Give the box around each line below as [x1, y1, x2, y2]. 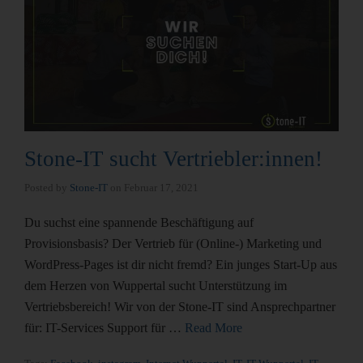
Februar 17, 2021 [124, 181, 199, 194]
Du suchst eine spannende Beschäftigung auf [24, 215, 254, 229]
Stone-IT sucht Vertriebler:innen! [24, 146, 322, 171]
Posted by [24, 181, 70, 194]
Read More [185, 320, 242, 335]
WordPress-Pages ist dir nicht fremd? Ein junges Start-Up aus [24, 257, 337, 271]
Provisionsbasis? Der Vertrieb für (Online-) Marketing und [24, 236, 322, 250]
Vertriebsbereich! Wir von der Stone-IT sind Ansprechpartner [24, 299, 335, 314]
